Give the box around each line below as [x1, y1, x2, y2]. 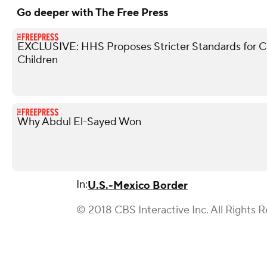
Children [17, 52, 58, 67]
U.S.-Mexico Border [88, 178, 188, 193]
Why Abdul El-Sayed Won [17, 114, 141, 129]
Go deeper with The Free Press [17, 5, 168, 20]
